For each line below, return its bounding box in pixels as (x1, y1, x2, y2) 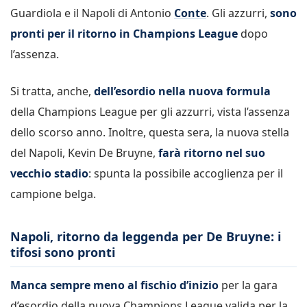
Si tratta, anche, (10, 84, 94, 99)
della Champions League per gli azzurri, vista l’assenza (10, 104, 290, 119)
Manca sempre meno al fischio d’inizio (10, 277, 219, 293)
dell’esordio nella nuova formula (94, 84, 271, 99)
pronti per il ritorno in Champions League (10, 26, 238, 41)
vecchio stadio (10, 166, 88, 181)
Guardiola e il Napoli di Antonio (10, 5, 174, 21)
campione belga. (10, 186, 96, 201)
